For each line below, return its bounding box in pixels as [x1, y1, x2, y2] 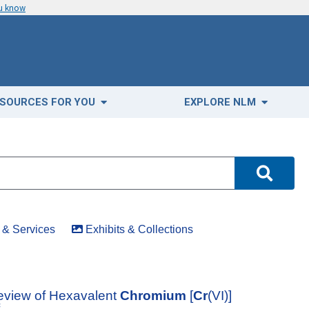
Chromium [120, 288, 187, 303]
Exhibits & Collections [83, 223, 193, 236]
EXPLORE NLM [184, 96, 259, 109]
